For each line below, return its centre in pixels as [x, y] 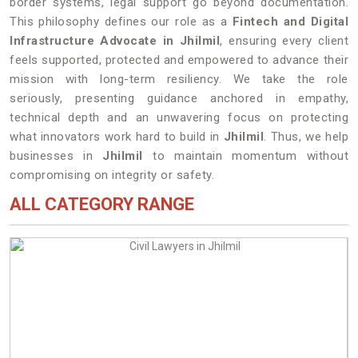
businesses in [56, 156]
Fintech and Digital [290, 22]
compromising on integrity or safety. [112, 175]
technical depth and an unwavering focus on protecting [179, 117]
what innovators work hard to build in [117, 137]
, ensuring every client [284, 41]
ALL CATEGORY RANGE [102, 204]
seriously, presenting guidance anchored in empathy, [179, 98]
